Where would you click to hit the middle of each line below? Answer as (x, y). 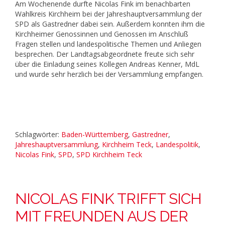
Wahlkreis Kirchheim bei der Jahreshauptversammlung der (108, 14)
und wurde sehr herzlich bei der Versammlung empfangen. (109, 74)
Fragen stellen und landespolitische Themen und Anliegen (108, 44)
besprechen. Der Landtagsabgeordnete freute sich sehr (105, 54)
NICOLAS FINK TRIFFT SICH (108, 198)
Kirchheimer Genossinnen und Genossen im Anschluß (102, 34)
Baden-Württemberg (95, 134)
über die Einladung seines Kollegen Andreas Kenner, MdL (107, 64)
